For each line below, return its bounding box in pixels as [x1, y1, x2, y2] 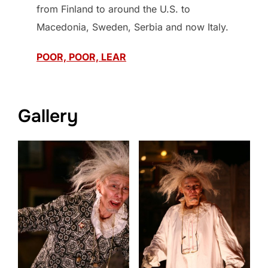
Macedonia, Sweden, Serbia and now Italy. [36, 20, 229, 33]
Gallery [18, 105, 78, 128]
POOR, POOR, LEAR [36, 50, 127, 63]
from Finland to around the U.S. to [36, 2, 191, 15]
